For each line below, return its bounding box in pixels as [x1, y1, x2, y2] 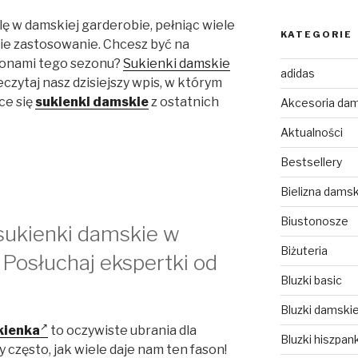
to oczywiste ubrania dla [48, 323, 197, 339]
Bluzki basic [280, 272, 342, 287]
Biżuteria [280, 243, 328, 257]
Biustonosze [280, 213, 348, 228]
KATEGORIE [280, 28, 352, 40]
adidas [280, 66, 315, 80]
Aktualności [280, 125, 343, 139]
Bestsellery [280, 154, 342, 169]
